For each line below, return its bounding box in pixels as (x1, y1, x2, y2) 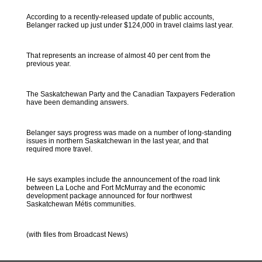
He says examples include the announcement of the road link (26, 175, 220, 184)
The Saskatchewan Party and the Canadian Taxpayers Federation (26, 90, 235, 98)
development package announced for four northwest (26, 192, 192, 200)
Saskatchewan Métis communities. (26, 200, 136, 208)
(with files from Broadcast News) (26, 230, 128, 239)
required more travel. (26, 145, 92, 153)
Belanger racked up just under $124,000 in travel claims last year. (26, 21, 233, 29)
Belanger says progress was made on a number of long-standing (26, 129, 232, 137)
